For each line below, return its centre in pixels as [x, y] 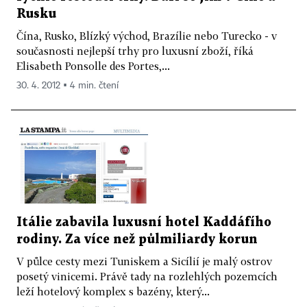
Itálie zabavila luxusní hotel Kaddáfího [144, 223]
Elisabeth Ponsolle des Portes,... [93, 65]
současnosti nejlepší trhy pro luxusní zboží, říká [135, 50]
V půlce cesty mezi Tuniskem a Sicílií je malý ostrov [144, 261]
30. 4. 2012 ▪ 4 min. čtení [67, 85]
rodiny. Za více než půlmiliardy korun [137, 240]
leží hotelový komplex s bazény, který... [113, 292]
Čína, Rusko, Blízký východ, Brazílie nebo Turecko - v [147, 35]
